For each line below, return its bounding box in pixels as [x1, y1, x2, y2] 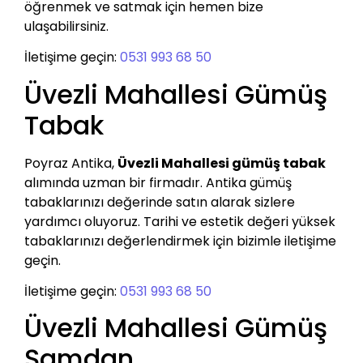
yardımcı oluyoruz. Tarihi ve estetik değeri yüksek [24, 211, 335, 231]
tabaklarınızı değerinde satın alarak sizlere [24, 192, 295, 211]
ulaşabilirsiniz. [24, 16, 109, 36]
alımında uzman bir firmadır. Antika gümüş [24, 173, 292, 192]
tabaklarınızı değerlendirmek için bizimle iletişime [24, 231, 336, 250]
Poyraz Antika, [24, 153, 117, 173]
